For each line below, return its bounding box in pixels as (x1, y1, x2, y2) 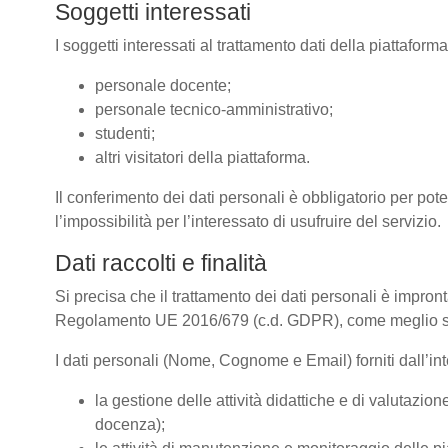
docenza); (95, 416, 165, 433)
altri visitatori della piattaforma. (95, 149, 310, 166)
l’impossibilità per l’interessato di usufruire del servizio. (55, 213, 441, 230)
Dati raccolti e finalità (55, 250, 267, 276)
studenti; (95, 125, 155, 142)
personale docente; (95, 77, 231, 94)
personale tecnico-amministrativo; (95, 101, 333, 118)
